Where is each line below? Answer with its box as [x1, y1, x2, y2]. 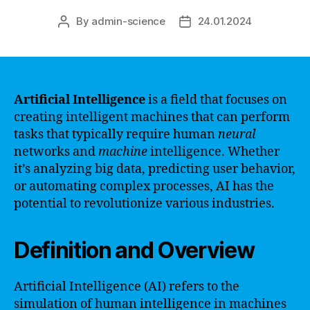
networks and [14, 143, 98, 160]
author [62, 30, 95, 44]
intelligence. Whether [147, 143, 280, 160]
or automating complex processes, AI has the [14, 178, 274, 194]
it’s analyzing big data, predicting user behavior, [14, 161, 295, 177]
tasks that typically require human [14, 126, 218, 143]
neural [218, 126, 255, 143]
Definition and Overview [14, 236, 255, 264]
